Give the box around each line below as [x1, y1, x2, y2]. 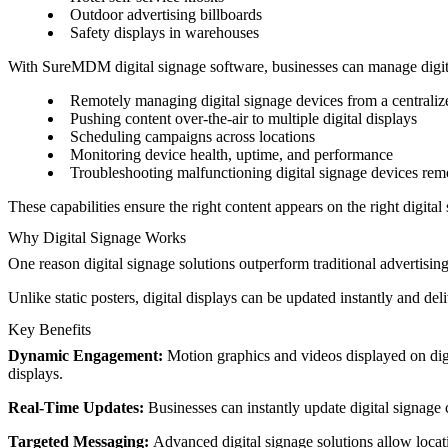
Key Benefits [8, 320, 91, 338]
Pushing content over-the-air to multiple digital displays [70, 110, 417, 128]
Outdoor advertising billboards [70, 6, 262, 24]
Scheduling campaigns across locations [70, 128, 315, 146]
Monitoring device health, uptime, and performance [70, 146, 393, 164]
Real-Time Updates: [8, 398, 148, 416]
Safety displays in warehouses [70, 24, 259, 42]
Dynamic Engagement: [8, 346, 167, 364]
